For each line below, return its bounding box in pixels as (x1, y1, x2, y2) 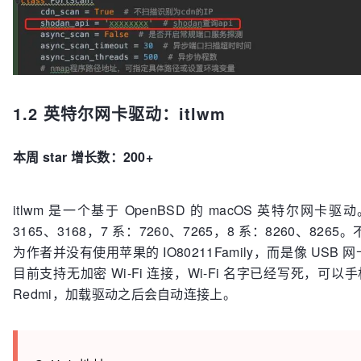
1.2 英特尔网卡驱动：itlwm (13, 102, 226, 126)
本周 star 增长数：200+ (13, 147, 154, 167)
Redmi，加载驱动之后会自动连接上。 (13, 284, 237, 304)
